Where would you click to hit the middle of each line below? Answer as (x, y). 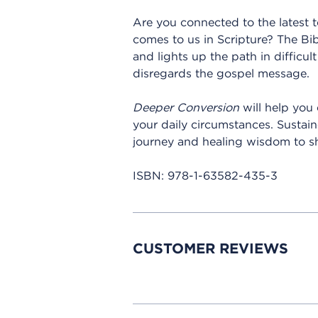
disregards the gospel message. (221, 73)
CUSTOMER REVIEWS (210, 248)
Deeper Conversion (186, 108)
